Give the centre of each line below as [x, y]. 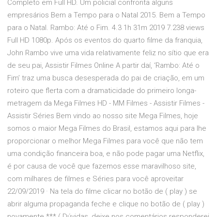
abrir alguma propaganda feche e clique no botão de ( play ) [106, 204]
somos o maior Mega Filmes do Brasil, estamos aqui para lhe [107, 129]
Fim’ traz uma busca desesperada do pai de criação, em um [106, 78]
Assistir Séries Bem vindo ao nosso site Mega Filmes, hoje [103, 116]
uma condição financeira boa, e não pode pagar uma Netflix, [106, 154]
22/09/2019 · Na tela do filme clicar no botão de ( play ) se [102, 192]
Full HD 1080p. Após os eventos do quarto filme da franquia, [105, 40]
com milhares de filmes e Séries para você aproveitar [95, 179]
